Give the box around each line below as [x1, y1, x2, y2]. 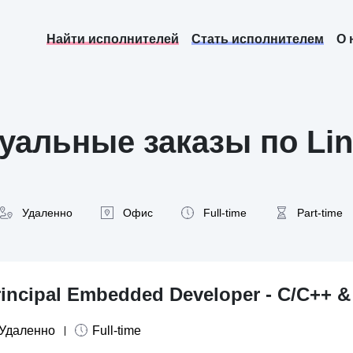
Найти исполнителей [46, 32, 179, 46]
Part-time [297, 206, 343, 219]
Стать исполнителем [191, 32, 324, 46]
